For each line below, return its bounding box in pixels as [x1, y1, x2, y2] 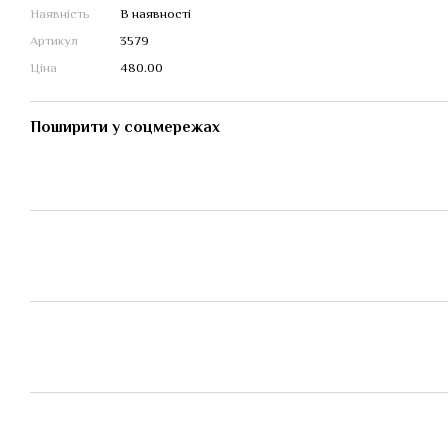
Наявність [30, 6, 90, 21]
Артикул [30, 33, 78, 48]
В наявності [120, 6, 191, 21]
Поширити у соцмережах [30, 118, 220, 136]
